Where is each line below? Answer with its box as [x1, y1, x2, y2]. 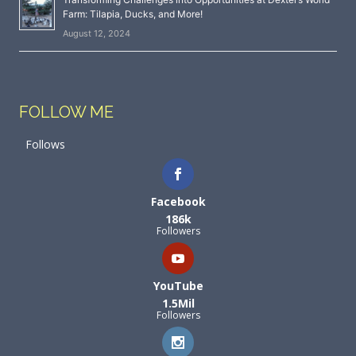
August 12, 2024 [63, 28, 130, 40]
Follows [25, 136, 65, 152]
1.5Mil [161, 295, 195, 311]
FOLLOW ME [19, 102, 114, 122]
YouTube [153, 277, 203, 293]
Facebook [150, 193, 206, 209]
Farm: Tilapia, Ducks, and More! [63, 8, 203, 21]
